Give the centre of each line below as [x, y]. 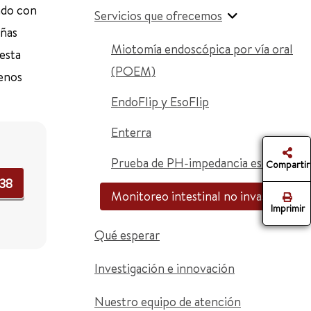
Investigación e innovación [165, 268]
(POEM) [133, 71]
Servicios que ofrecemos [158, 16]
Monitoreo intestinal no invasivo [197, 196]
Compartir [287, 165]
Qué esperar [127, 235]
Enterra [131, 132]
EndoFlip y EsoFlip [160, 102]
